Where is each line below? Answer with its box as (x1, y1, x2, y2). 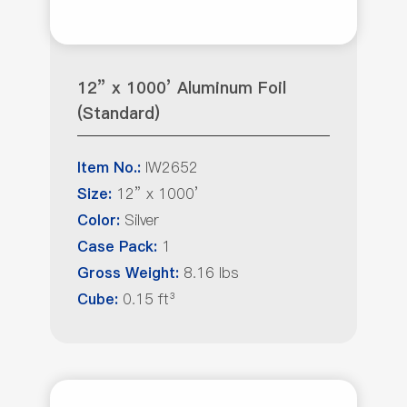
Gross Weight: (77, 264, 184, 283)
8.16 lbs (184, 263, 239, 283)
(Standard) (77, 104, 160, 124)
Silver (120, 210, 159, 230)
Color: (77, 212, 120, 230)
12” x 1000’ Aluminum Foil (77, 78, 286, 98)
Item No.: (77, 159, 141, 177)
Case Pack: (77, 238, 162, 256)
